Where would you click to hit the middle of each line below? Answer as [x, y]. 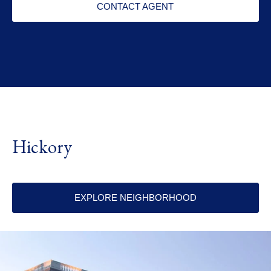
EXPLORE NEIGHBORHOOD [135, 197]
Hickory [42, 146]
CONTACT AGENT [135, 7]
